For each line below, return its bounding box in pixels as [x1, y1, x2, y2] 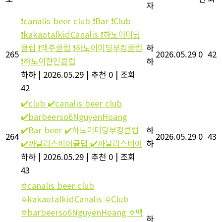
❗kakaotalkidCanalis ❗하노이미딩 [21, 28, 140, 40]
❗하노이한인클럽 [21, 55, 75, 67]
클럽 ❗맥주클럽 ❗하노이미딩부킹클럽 [21, 41, 142, 54]
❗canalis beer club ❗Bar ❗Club [21, 14, 131, 27]
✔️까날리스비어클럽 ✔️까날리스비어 [21, 137, 142, 149]
